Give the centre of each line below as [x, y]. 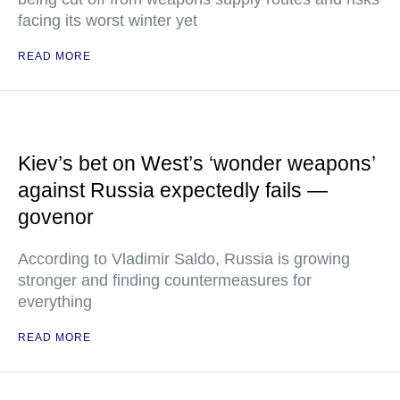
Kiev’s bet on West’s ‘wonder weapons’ [196, 163]
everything [55, 302]
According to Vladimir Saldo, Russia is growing [184, 259]
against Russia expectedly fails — [173, 190]
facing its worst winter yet [108, 21]
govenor [56, 217]
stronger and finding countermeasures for [165, 280]
